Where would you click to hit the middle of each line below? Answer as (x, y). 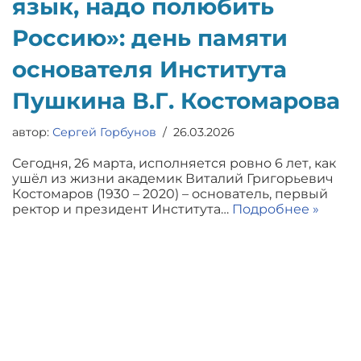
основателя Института (149, 69)
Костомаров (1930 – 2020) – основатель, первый (170, 194)
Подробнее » (276, 209)
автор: (32, 132)
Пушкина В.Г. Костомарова (176, 101)
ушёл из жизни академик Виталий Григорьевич (173, 178)
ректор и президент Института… (122, 209)
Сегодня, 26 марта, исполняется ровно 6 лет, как (174, 163)
